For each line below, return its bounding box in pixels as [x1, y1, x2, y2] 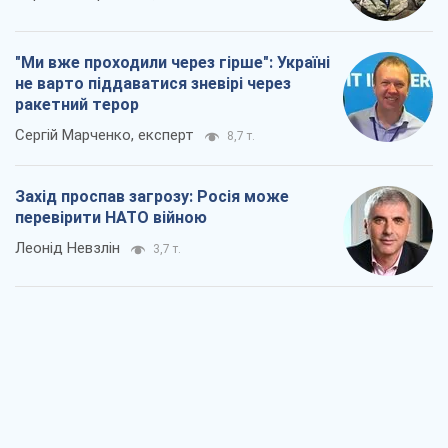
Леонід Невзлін [15, 239, 120, 258]
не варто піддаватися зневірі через [15, 74, 291, 94]
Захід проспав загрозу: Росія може [15, 187, 289, 207]
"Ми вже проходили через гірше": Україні [15, 53, 330, 73]
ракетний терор [15, 95, 139, 115]
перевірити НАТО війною [15, 208, 207, 228]
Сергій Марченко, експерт [15, 126, 194, 145]
